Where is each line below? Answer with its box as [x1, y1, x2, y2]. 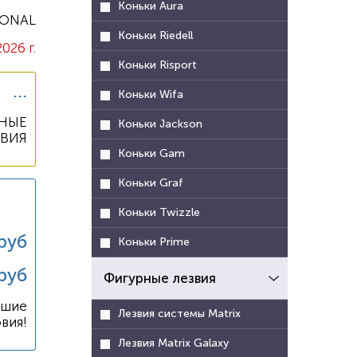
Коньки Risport [118, 58, 198, 72]
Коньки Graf [118, 176, 184, 190]
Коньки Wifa [118, 88, 184, 101]
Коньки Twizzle [118, 206, 201, 219]
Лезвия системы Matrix [118, 307, 241, 320]
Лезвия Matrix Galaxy [118, 336, 229, 350]
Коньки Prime [118, 235, 190, 249]
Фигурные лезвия [104, 270, 217, 286]
